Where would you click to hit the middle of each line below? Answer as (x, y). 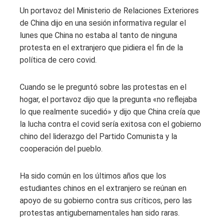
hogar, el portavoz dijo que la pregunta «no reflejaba (108, 99)
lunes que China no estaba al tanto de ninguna (98, 35)
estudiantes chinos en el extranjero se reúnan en (103, 188)
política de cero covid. (58, 60)
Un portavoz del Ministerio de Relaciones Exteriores (109, 10)
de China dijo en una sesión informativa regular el (103, 23)
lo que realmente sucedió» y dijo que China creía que (110, 111)
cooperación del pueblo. (61, 148)
